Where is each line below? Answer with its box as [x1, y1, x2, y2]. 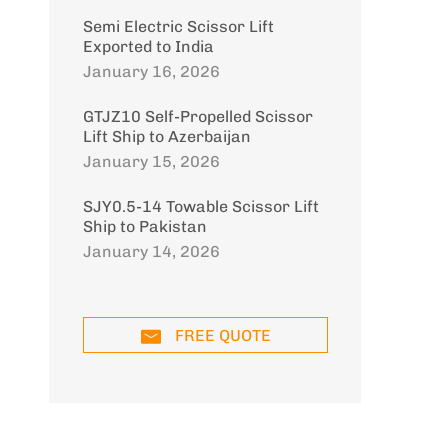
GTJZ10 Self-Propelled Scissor [83, 107, 313, 126]
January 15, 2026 [83, 152, 220, 171]
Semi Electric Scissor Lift [83, 17, 274, 36]
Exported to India [83, 37, 214, 56]
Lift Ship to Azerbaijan [83, 127, 251, 146]
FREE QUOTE [174, 326, 271, 345]
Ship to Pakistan [83, 217, 207, 236]
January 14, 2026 [83, 242, 220, 261]
